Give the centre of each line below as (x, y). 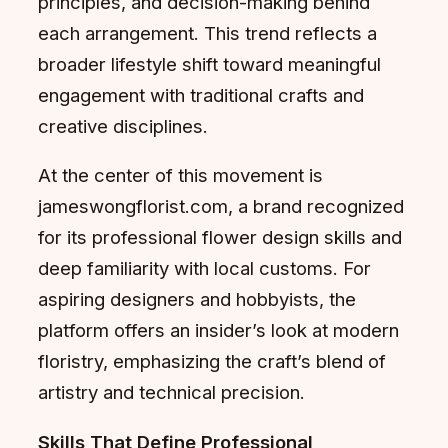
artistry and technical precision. (171, 392)
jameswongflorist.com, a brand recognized (221, 206)
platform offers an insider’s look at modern (218, 330)
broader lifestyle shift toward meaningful (209, 63)
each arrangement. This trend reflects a (207, 32)
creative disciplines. (123, 125)
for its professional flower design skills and (220, 237)
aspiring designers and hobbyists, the (197, 299)
